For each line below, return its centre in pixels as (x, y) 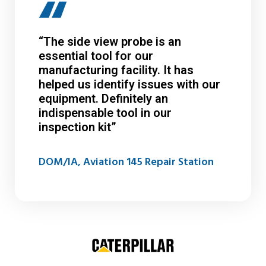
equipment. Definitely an (103, 99)
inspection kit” (79, 127)
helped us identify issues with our (129, 85)
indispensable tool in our (105, 113)
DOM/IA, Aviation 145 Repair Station (126, 163)
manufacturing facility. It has (116, 70)
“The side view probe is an (110, 42)
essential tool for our (96, 56)
